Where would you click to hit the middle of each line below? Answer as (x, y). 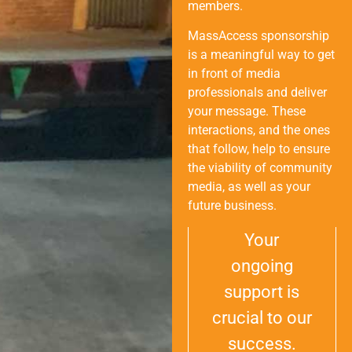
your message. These (246, 112)
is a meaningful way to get (261, 55)
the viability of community (260, 168)
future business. (232, 206)
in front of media (234, 74)
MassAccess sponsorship (258, 36)
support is (262, 291)
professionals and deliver (257, 93)
